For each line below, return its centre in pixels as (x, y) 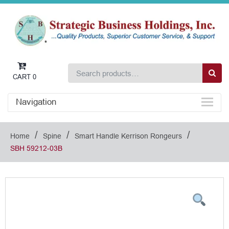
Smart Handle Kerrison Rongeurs (128, 136)
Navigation (36, 102)
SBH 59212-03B (36, 148)
